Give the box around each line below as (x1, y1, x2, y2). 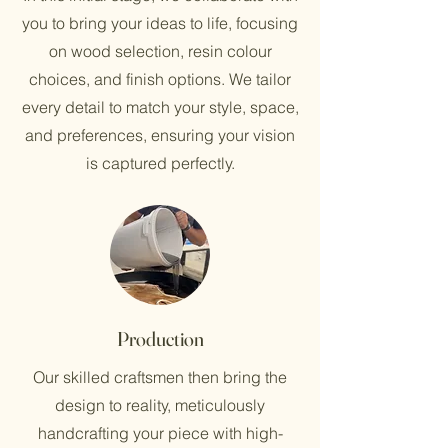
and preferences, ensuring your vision (25, 125, 295, 145)
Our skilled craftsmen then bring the (33, 367, 287, 387)
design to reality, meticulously (55, 395, 265, 415)
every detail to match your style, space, (21, 97, 299, 117)
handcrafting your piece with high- (37, 423, 283, 443)
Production (116, 326, 204, 351)
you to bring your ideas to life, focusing (22, 13, 298, 33)
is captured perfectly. (85, 153, 235, 173)
